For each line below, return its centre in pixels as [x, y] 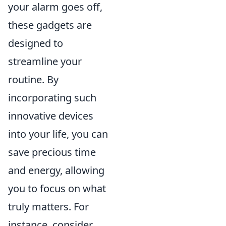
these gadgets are [50, 25]
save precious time [52, 152]
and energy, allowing [56, 170]
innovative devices [51, 116]
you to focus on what [57, 188]
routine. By [33, 79]
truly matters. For [48, 207]
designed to [36, 43]
